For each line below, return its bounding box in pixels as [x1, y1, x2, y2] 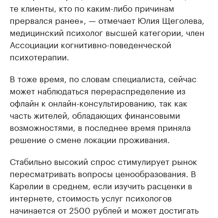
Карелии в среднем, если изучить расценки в [10, 179, 192, 192]
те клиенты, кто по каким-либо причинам [10, 1, 174, 14]
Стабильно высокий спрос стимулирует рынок [10, 154, 197, 167]
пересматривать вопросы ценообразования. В [10, 166, 196, 180]
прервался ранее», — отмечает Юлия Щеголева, [10, 13, 204, 26]
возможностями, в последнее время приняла [10, 120, 191, 133]
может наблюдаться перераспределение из [10, 84, 185, 97]
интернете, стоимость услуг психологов [10, 191, 172, 204]
